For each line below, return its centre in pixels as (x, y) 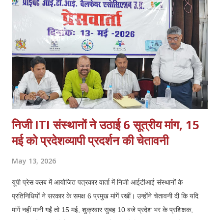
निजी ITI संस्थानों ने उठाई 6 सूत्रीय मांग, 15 (106, 125)
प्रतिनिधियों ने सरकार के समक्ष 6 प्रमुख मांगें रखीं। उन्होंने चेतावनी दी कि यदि (105, 196)
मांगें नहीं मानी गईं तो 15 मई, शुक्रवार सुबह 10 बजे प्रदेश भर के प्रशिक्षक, (102, 210)
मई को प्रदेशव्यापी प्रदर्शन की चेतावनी (90, 140)
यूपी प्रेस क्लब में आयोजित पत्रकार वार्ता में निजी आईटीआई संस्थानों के (97, 182)
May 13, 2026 (34, 161)
